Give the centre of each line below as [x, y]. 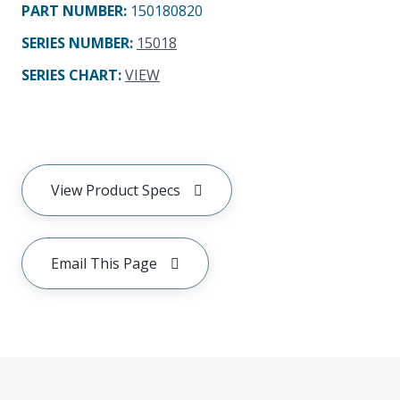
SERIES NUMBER [75, 43]
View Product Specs [116, 190]
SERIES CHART [70, 75]
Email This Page [104, 263]
